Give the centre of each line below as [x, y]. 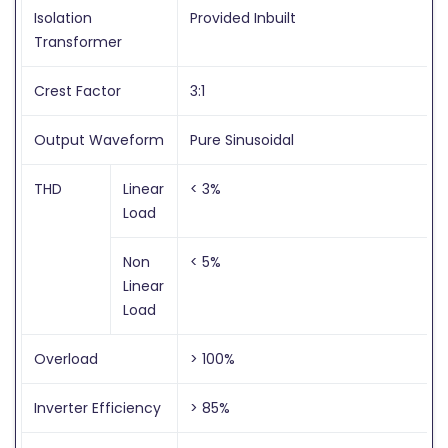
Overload [66, 358]
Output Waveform [99, 139]
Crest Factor [77, 90]
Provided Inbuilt [243, 17]
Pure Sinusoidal [242, 139]
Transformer [78, 41]
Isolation [63, 17]
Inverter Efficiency [97, 407]
